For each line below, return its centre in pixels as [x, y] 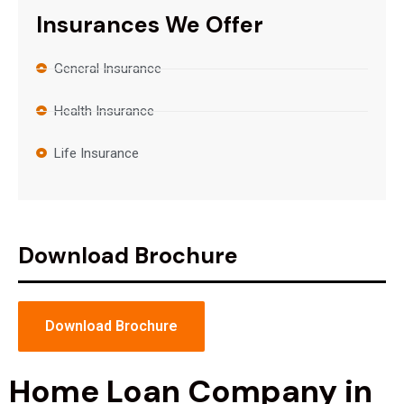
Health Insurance [104, 111]
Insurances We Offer [150, 25]
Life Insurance [96, 153]
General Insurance [108, 69]
